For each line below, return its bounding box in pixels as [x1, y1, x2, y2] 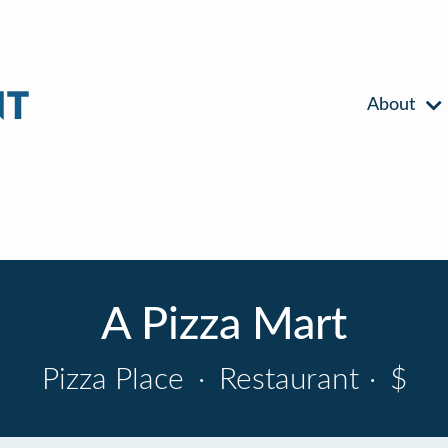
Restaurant [210, 365, 359, 395]
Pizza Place [41, 365, 192, 395]
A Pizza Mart [101, 303, 347, 348]
